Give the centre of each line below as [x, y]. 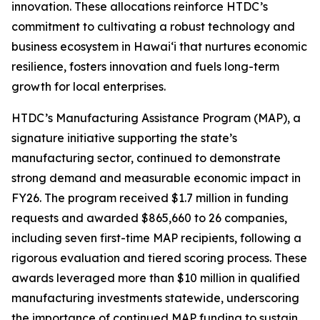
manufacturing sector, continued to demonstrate [146, 158]
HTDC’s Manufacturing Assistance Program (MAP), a [156, 118]
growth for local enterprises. [89, 86]
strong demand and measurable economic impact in [156, 178]
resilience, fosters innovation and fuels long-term [145, 66]
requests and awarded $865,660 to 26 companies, [149, 218]
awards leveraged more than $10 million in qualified [156, 278]
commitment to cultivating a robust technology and [153, 26]
